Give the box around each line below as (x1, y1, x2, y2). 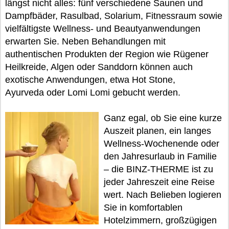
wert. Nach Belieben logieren (103, 190, 221, 200)
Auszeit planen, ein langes (103, 126, 211, 136)
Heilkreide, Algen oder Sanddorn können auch (5, 62, 193, 72)
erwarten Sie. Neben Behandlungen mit (5, 36, 166, 47)
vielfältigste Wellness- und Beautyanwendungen (5, 24, 200, 34)
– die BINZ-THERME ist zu (103, 164, 213, 174)
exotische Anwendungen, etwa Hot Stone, (5, 75, 175, 85)
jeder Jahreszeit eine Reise (103, 177, 215, 187)
